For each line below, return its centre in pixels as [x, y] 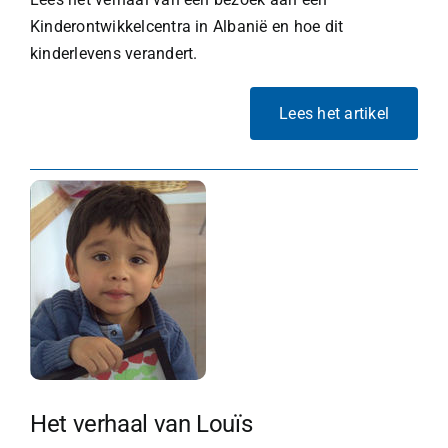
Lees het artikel [334, 113]
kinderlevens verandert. [113, 53]
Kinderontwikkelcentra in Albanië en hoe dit [186, 26]
